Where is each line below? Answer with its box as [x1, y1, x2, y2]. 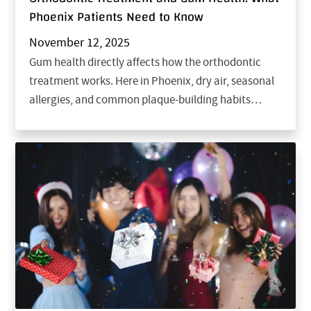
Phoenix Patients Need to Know [29, 6, 204, 29]
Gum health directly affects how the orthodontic [29, 55, 262, 70]
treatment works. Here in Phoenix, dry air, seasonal [29, 74, 275, 89]
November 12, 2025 [29, 35, 131, 51]
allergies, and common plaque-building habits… [29, 92, 262, 108]
